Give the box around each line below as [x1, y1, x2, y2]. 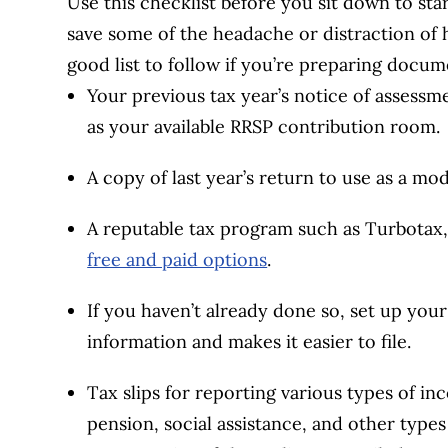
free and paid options [87, 248, 268, 272]
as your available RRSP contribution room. [87, 115, 441, 139]
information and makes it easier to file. [87, 330, 412, 354]
